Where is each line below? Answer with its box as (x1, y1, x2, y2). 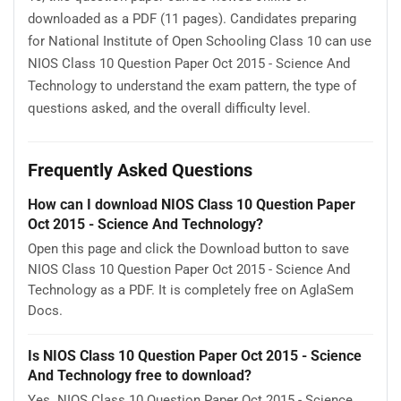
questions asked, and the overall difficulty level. (28, 100, 311, 117)
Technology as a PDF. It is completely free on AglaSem (28, 282, 354, 299)
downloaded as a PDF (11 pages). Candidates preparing (28, 11, 356, 28)
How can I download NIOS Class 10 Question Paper (28, 196, 355, 214)
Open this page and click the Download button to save (28, 241, 349, 258)
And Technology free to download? (28, 367, 252, 385)
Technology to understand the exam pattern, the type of (28, 78, 356, 95)
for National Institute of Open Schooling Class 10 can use (28, 33, 371, 50)
